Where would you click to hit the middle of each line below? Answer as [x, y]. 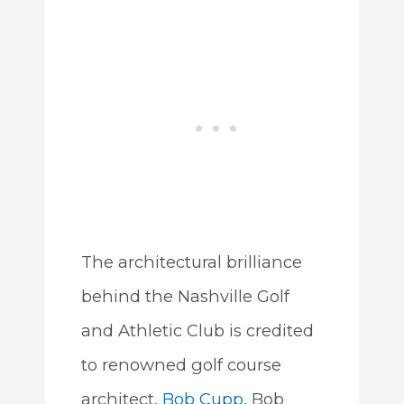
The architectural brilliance [191, 262]
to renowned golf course [181, 364]
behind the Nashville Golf [185, 296]
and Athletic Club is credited [197, 330]
